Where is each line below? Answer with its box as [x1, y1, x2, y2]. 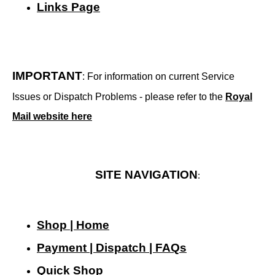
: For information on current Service [82, 71, 234, 82]
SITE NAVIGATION [95, 168, 198, 181]
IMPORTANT [12, 69, 82, 82]
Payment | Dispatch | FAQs [37, 241, 187, 254]
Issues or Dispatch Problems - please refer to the [12, 91, 225, 102]
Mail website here [12, 110, 92, 122]
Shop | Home [37, 218, 109, 231]
